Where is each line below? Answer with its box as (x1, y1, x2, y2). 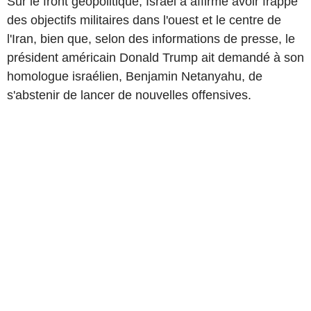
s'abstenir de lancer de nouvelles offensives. (7, 87, 251, 102)
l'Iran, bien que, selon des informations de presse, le (7, 31, 295, 46)
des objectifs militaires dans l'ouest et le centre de (7, 12, 281, 27)
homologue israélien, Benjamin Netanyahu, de (7, 69, 262, 83)
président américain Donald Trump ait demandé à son (7, 50, 304, 65)
